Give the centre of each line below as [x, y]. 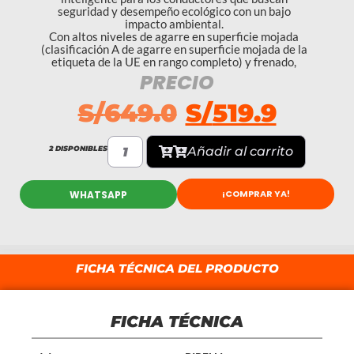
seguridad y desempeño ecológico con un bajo [174, 11]
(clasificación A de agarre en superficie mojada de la [174, 49]
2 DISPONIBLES [78, 148]
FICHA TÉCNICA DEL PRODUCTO [177, 268]
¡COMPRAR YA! [256, 194]
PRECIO [177, 83]
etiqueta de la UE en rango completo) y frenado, [174, 62]
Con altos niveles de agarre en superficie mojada [174, 36]
